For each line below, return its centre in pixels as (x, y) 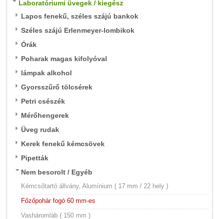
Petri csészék (43, 101)
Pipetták (35, 158)
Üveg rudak (40, 130)
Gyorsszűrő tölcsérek (57, 87)
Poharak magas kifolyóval (64, 59)
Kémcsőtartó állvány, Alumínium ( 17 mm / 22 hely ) (95, 186)
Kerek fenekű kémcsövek (63, 144)
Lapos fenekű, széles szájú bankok (80, 16)
